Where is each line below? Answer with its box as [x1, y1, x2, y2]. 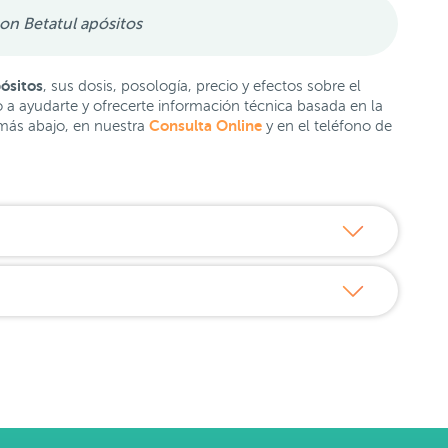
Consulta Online [149, 117, 262, 134]
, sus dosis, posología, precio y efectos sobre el [43, 78, 361, 94]
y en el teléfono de [262, 118, 392, 134]
